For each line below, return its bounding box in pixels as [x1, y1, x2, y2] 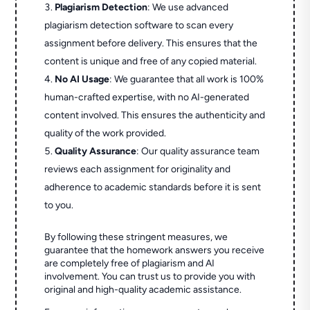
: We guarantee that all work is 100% [109, 73, 264, 86]
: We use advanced [147, 1, 229, 14]
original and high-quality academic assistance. [44, 284, 242, 296]
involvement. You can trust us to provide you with [44, 271, 256, 283]
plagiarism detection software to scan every [44, 19, 234, 32]
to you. [44, 199, 74, 212]
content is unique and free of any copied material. [44, 55, 257, 68]
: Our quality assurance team [136, 145, 260, 158]
